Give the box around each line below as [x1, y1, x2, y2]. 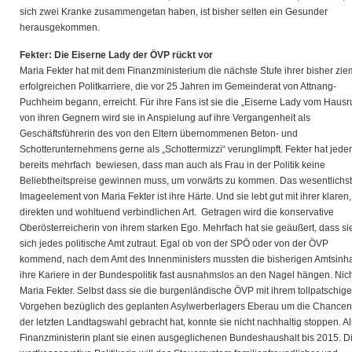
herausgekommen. [20, 22, 100, 33]
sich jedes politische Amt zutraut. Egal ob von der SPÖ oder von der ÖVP [20, 238, 328, 249]
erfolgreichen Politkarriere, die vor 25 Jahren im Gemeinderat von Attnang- [20, 81, 336, 92]
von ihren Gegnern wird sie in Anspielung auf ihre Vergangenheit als [20, 112, 310, 123]
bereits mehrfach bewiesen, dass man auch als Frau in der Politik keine [20, 159, 325, 170]
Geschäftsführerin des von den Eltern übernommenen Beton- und [20, 128, 298, 139]
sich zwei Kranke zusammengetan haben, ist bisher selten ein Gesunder [20, 6, 328, 17]
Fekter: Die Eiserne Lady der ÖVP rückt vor [20, 49, 213, 60]
